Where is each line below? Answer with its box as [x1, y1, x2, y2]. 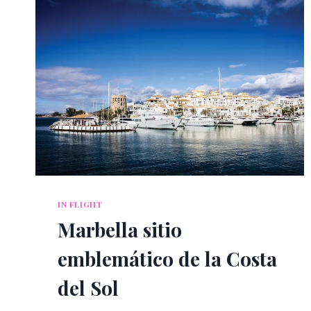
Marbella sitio [58, 217, 182, 243]
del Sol [58, 275, 119, 301]
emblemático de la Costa [58, 246, 277, 272]
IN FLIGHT [58, 199, 103, 210]
